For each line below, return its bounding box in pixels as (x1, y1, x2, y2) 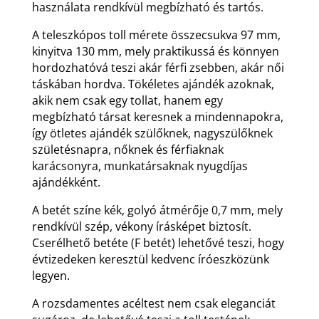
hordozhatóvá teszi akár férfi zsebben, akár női (31, 59, 284, 75)
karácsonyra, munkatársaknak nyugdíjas (31, 157, 248, 174)
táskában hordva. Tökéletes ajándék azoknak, (31, 75, 274, 92)
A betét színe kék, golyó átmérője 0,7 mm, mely (31, 202, 283, 218)
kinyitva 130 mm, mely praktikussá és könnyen (31, 43, 279, 59)
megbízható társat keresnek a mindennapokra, (31, 108, 283, 125)
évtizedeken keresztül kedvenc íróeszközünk (31, 251, 269, 267)
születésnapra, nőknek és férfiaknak (31, 141, 224, 157)
